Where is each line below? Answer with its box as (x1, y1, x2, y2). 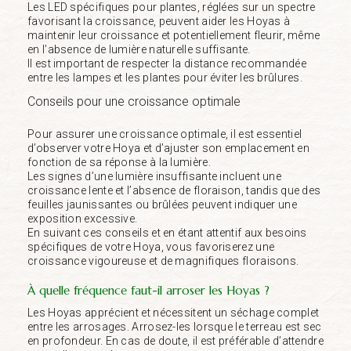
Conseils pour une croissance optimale (27, 93, 241, 109)
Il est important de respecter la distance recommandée (27, 56, 306, 70)
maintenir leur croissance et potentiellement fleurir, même (27, 28, 320, 42)
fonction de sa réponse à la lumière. (27, 155, 211, 168)
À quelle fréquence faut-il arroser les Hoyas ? (27, 282, 270, 298)
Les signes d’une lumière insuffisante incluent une (27, 169, 281, 183)
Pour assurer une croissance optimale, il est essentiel (27, 127, 302, 140)
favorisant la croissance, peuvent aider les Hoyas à (27, 14, 291, 27)
